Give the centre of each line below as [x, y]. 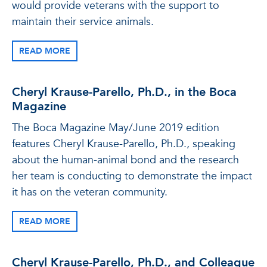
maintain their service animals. [83, 22]
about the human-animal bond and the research [125, 160]
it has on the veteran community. [90, 192]
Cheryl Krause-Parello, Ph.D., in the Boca [124, 92]
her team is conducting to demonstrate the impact [132, 176]
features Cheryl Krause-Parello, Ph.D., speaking [124, 144]
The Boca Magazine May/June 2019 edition [116, 128]
